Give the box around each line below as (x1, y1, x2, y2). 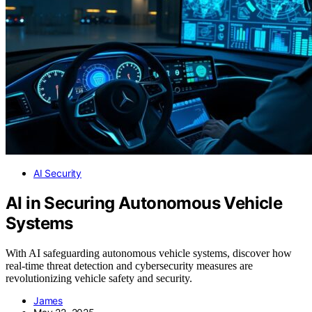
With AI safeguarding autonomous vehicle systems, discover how (6, 247, 292, 260)
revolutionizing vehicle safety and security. (6, 272, 192, 285)
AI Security (33, 167, 82, 180)
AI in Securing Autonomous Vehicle (6, 193, 283, 214)
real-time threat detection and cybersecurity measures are (6, 260, 253, 272)
